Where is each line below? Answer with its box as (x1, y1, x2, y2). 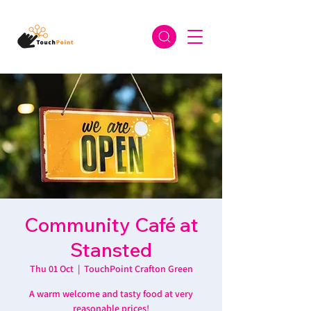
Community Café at (24, 212, 199, 237)
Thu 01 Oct (29, 262, 74, 275)
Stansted (70, 237, 152, 262)
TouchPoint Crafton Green (83, 262, 193, 275)
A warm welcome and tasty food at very (29, 287, 193, 300)
